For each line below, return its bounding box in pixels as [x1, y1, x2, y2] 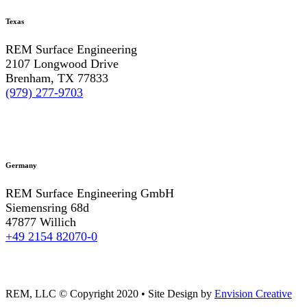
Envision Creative [214, 288, 292, 300]
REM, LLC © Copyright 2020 [5, 288, 141, 300]
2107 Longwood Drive [5, 57, 119, 71]
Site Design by [145, 288, 214, 300]
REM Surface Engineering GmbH [5, 186, 174, 201]
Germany [5, 161, 37, 170]
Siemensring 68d [5, 201, 89, 215]
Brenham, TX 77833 [5, 71, 108, 86]
